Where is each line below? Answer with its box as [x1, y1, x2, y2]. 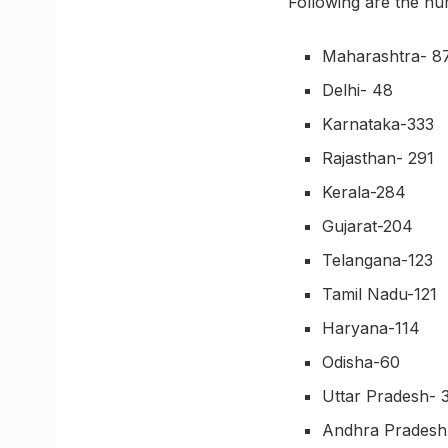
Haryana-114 [322, 318, 421, 339]
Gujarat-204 [322, 216, 414, 237]
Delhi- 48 [322, 80, 394, 101]
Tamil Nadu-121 [322, 284, 438, 305]
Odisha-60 [322, 352, 401, 373]
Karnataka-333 [322, 114, 435, 135]
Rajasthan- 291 [322, 148, 435, 169]
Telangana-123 [322, 250, 434, 271]
